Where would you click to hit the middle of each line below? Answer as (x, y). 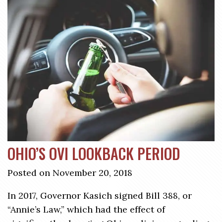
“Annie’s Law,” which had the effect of (86, 209)
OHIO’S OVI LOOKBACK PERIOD (94, 153)
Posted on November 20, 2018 (70, 173)
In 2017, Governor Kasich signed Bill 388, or (100, 195)
